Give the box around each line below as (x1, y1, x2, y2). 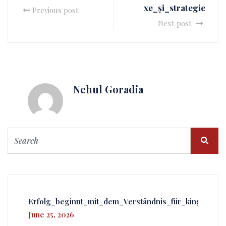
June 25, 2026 (28, 209, 74, 219)
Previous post (32, 5, 79, 15)
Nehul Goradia (73, 82, 143, 96)
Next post (158, 18, 194, 28)
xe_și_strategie (144, 2, 205, 13)
